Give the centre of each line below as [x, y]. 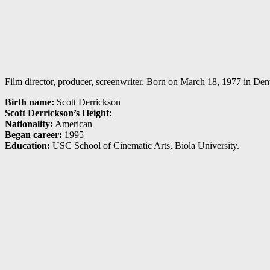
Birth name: [30, 102]
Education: [27, 146]
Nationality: [29, 124]
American [73, 124]
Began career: [33, 135]
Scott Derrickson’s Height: [58, 113]
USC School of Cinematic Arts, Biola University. [145, 146]
